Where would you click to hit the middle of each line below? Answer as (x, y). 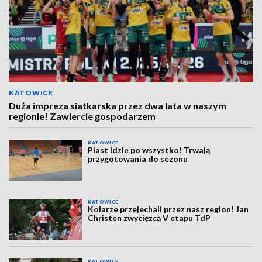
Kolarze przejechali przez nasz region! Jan (168, 209)
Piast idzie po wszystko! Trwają (149, 150)
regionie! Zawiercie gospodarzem (82, 116)
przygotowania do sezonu (138, 159)
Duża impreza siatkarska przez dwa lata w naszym (118, 106)
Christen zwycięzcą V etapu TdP (149, 218)
